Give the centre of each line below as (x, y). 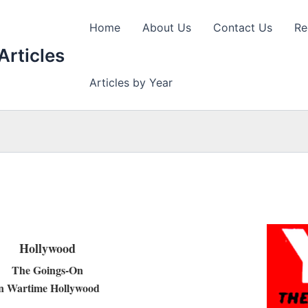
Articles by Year (131, 82)
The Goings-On (48, 270)
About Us (167, 27)
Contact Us (243, 27)
